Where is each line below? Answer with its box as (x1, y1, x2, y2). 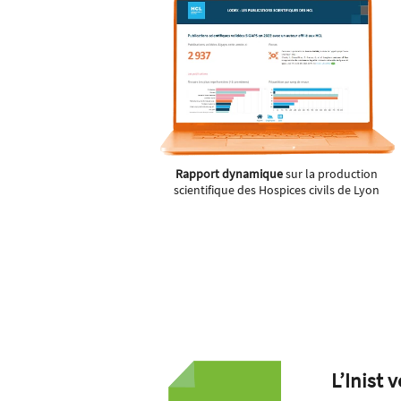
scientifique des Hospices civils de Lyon (174, 182, 380, 199)
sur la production (283, 166, 379, 183)
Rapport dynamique (175, 166, 284, 183)
